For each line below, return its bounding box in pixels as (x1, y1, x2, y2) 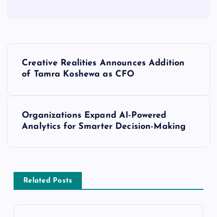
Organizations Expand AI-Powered (22, 110, 167, 120)
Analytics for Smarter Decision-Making (22, 122, 186, 131)
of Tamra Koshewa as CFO (22, 69, 135, 79)
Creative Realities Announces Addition (22, 58, 185, 68)
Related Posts (23, 177, 73, 185)
